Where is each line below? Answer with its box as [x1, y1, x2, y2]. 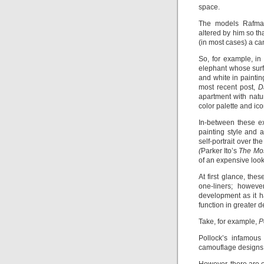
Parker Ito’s [201, 147, 239, 155]
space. [199, 3, 220, 11]
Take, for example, [199, 217, 259, 226]
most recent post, [199, 83, 259, 91]
